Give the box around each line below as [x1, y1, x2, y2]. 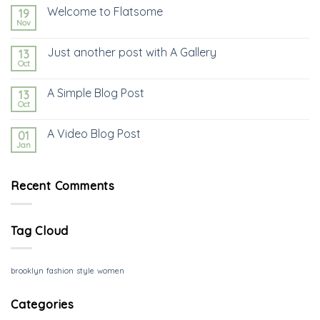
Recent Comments [11, 179, 115, 194]
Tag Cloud [11, 223, 69, 238]
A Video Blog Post [47, 126, 141, 141]
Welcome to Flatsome [47, 4, 163, 19]
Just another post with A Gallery [47, 45, 216, 60]
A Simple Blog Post [47, 86, 144, 101]
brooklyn [11, 266, 44, 276]
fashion [46, 266, 74, 276]
